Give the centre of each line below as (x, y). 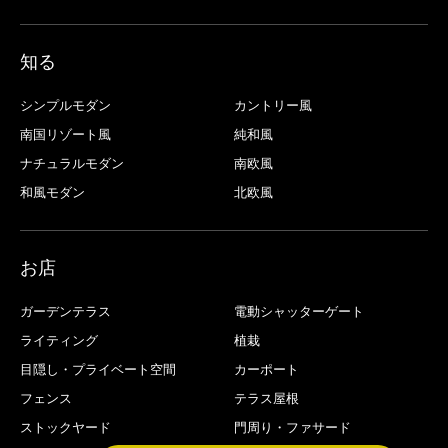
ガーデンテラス (65, 311)
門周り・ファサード (292, 427)
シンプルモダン (65, 105)
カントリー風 (273, 105)
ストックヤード (65, 427)
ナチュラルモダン (72, 163)
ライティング (59, 340)
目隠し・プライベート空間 (98, 369)
